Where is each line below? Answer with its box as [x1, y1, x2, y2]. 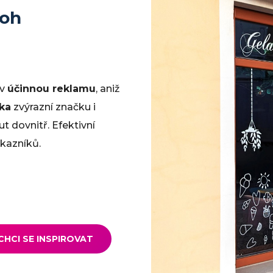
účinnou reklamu [7, 83, 96, 94]
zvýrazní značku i [11, 101, 96, 113]
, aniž [96, 83, 119, 94]
